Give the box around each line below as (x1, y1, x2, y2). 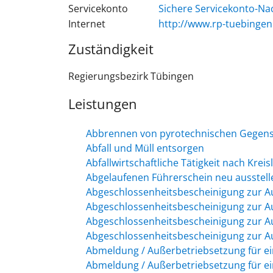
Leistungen (68, 94, 137, 113)
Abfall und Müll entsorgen (85, 141, 204, 155)
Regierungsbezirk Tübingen (68, 69, 194, 83)
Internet (68, 16, 105, 30)
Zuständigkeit (68, 39, 154, 58)
